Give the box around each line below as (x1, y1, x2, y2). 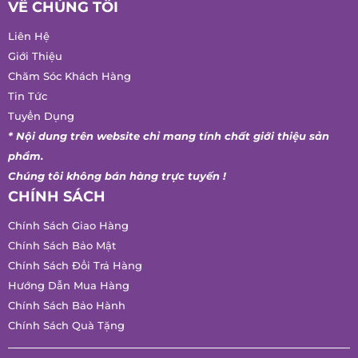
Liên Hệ (8, 7, 50, 20)
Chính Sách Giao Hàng (8, 197, 129, 209)
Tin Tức (8, 67, 47, 80)
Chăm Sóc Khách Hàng (8, 47, 131, 60)
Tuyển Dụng (8, 87, 74, 100)
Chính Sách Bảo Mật (8, 217, 116, 229)
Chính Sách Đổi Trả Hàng (8, 237, 142, 249)
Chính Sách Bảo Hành (8, 276, 125, 289)
